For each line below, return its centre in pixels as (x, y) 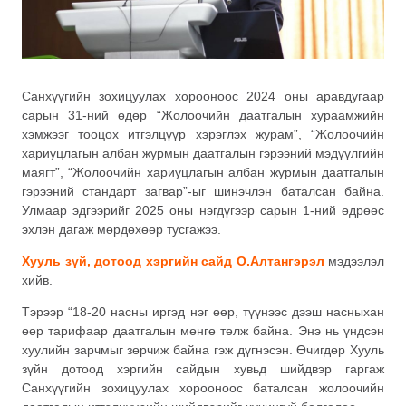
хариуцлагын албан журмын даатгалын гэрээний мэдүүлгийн (203, 153)
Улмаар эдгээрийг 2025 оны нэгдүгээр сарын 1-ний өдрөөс (203, 210)
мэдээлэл (354, 261)
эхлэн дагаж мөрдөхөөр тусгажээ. (121, 229)
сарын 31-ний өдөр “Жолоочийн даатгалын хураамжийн (203, 115)
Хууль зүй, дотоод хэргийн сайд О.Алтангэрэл (173, 261)
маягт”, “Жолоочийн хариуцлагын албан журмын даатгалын (203, 172)
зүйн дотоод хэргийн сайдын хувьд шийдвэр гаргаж (203, 369)
